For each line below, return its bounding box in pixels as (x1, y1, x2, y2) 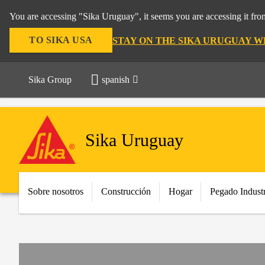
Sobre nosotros (28, 186, 83, 196)
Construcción (101, 186, 151, 196)
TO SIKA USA (29, 35, 93, 45)
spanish (102, 75, 130, 85)
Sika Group (28, 75, 72, 85)
